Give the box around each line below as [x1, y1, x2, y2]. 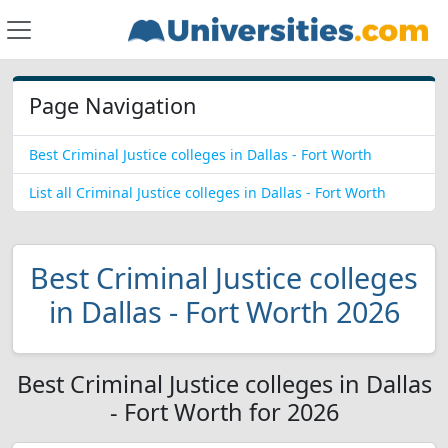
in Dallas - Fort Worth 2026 [48, 292, 400, 331]
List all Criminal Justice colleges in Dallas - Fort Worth [29, 183, 386, 202]
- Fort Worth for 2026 [109, 396, 339, 428]
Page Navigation [29, 91, 196, 120]
